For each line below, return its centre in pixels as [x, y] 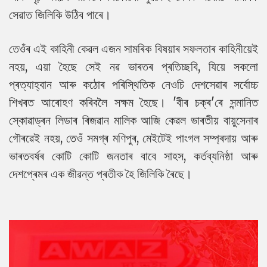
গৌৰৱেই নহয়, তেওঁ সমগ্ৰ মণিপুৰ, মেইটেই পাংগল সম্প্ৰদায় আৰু [133, 138]
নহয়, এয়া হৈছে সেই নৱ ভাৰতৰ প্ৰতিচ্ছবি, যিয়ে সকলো [133, 66]
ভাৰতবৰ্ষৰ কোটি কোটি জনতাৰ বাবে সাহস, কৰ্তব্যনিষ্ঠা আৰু [133, 156]
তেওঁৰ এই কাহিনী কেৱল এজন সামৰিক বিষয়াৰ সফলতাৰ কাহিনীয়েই [133, 48]
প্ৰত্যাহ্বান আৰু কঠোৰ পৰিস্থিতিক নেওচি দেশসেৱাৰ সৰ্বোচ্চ [133, 84]
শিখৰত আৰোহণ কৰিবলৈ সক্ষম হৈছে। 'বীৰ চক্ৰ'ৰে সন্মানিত [133, 102]
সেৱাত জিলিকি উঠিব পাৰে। [60, 14]
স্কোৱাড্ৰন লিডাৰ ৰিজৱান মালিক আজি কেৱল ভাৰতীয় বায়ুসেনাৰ [133, 120]
